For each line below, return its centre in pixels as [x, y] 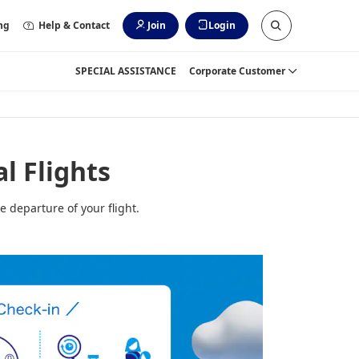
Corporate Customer [237, 71]
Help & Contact [75, 25]
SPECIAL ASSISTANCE [126, 71]
